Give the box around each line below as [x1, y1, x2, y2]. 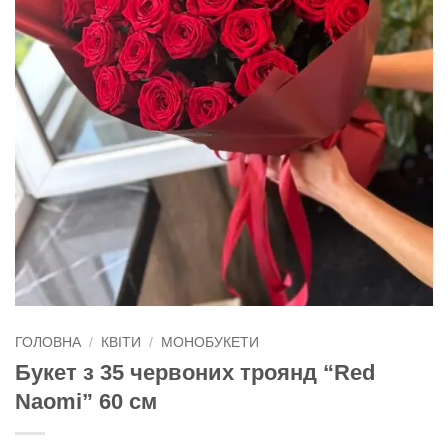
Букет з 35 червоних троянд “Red [15, 360, 375, 386]
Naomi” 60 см [15, 389, 157, 415]
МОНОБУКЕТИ [161, 335, 260, 351]
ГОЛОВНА [15, 335, 81, 351]
